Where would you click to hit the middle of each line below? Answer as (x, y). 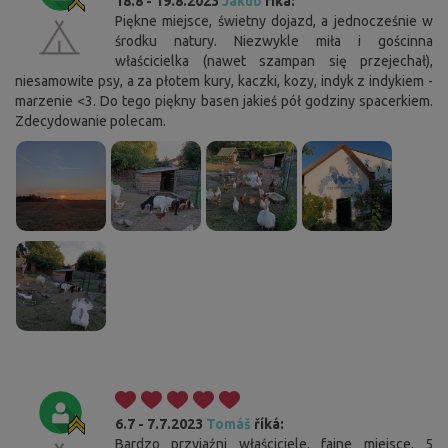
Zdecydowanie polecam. (90, 120)
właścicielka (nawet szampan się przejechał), (274, 60)
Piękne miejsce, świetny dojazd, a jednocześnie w (274, 20)
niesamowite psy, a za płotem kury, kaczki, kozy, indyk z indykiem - (224, 80)
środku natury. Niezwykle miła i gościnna (274, 40)
